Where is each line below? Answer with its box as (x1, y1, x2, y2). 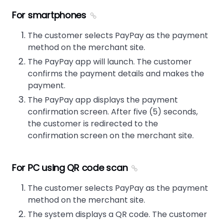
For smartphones (12, 9, 86, 21)
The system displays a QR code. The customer (28, 209, 207, 220)
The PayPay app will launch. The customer (28, 56, 192, 67)
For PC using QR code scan (12, 162, 128, 174)
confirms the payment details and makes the (28, 68, 204, 79)
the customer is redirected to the (28, 118, 158, 129)
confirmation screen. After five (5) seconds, (28, 106, 198, 117)
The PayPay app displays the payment (28, 94, 178, 106)
